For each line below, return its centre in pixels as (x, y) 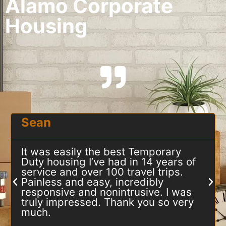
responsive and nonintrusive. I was (106, 192)
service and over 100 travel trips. (102, 172)
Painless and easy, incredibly (92, 182)
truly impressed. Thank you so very (107, 202)
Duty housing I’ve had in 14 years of (108, 161)
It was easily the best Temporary (101, 151)
